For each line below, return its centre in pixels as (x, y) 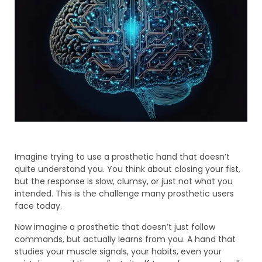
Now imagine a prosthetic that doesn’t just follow (115, 227)
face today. (38, 206)
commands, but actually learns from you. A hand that (125, 239)
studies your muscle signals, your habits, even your (118, 251)
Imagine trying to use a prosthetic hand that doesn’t (122, 157)
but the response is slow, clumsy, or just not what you (124, 182)
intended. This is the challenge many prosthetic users (124, 194)
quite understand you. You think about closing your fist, (127, 169)
